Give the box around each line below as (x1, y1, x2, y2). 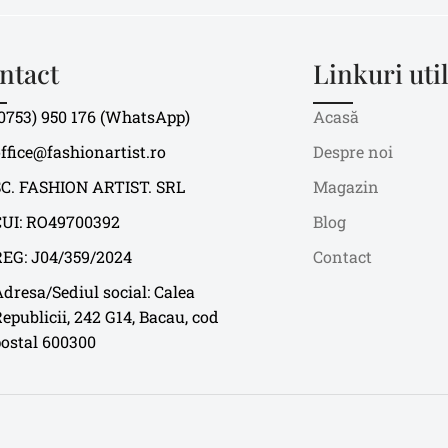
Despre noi (313, 141, 394, 163)
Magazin (313, 176, 380, 198)
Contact (313, 246, 373, 268)
